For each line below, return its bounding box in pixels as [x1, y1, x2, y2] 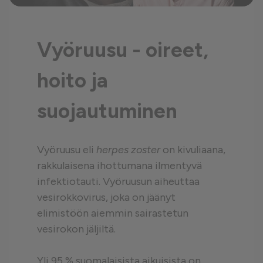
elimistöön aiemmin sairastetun [37, 207, 188, 220]
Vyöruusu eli [37, 143, 96, 156]
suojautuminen [37, 99, 182, 123]
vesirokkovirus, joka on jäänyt [37, 191, 176, 204]
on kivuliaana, [163, 143, 225, 156]
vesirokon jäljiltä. [37, 222, 116, 235]
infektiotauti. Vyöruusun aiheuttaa [37, 175, 200, 188]
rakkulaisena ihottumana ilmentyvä [37, 159, 202, 172]
